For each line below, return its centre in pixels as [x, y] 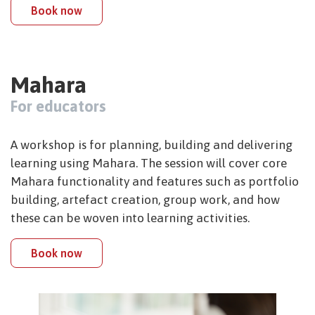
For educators [58, 106]
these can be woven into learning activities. [130, 218]
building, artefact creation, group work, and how [145, 199]
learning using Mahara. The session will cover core [149, 163]
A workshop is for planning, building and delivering [152, 144]
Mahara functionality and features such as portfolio [155, 181]
